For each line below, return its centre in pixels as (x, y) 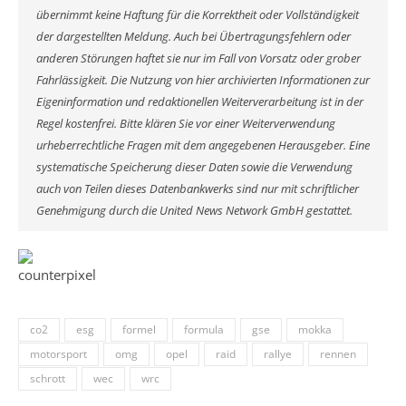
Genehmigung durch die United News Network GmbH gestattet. (194, 210)
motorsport (58, 353)
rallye (278, 353)
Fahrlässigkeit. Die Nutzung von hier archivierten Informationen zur (203, 80)
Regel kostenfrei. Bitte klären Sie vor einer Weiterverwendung (186, 123)
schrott (48, 378)
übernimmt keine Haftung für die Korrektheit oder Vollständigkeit (198, 14)
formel (139, 329)
